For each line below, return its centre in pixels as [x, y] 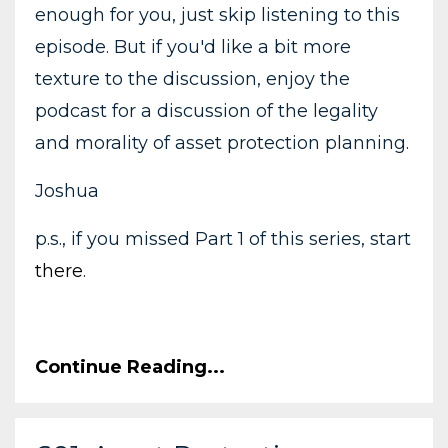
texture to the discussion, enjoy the [192, 78]
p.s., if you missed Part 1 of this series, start [223, 238]
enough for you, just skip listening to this [217, 14]
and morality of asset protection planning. [222, 142]
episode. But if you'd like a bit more [193, 46]
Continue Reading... [130, 366]
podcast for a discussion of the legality [206, 110]
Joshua [67, 190]
